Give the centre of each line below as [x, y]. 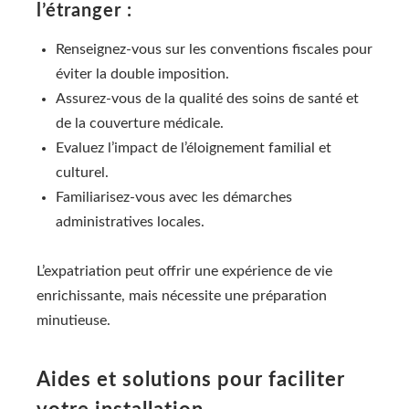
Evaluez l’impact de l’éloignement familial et [194, 147]
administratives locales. [130, 221]
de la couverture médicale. [140, 123]
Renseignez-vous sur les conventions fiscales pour [214, 49]
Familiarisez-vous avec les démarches [174, 197]
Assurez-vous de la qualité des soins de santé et [207, 98]
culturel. [82, 172]
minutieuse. [73, 321]
